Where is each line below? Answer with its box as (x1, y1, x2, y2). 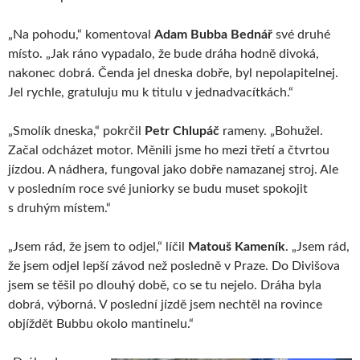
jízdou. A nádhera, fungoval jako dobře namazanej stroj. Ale (8, 162, 338, 176)
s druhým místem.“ (8, 201, 111, 215)
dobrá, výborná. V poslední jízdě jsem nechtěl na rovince (8, 297, 322, 311)
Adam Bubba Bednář (154, 27, 272, 41)
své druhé (272, 27, 330, 41)
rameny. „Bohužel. (219, 124, 323, 137)
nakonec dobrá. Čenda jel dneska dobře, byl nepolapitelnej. (8, 66, 338, 80)
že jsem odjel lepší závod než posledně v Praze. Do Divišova (8, 259, 340, 272)
